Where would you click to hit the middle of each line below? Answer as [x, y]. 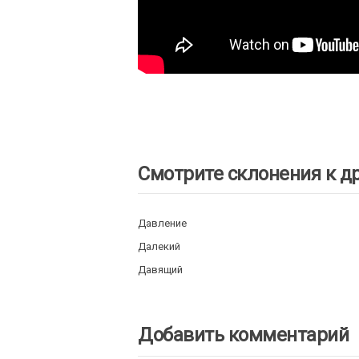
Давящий [160, 270]
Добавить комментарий [243, 335]
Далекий [159, 246]
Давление [162, 223]
